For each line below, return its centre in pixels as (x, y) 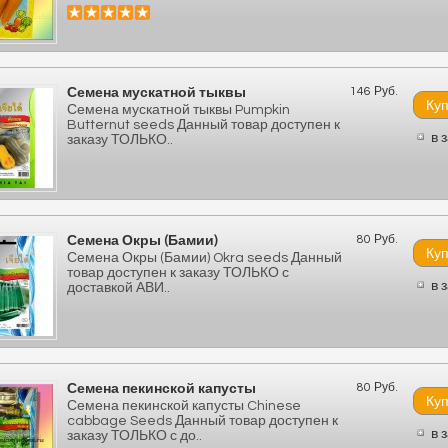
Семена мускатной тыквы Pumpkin (178, 110)
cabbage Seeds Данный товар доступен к (202, 421)
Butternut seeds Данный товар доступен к (203, 125)
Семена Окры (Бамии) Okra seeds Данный (204, 258)
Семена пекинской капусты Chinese (184, 406)
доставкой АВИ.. (118, 288)
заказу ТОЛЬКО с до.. (134, 436)
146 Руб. (374, 91)
